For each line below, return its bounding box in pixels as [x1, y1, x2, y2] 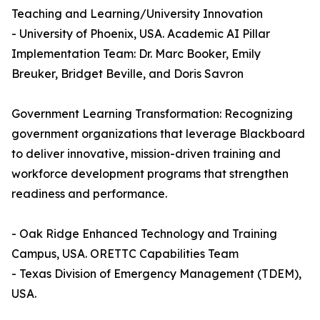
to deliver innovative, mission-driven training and [11, 146, 281, 161]
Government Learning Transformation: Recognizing [11, 106, 293, 121]
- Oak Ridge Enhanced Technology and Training [11, 226, 277, 241]
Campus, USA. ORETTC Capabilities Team [11, 246, 239, 261]
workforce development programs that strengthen [11, 166, 289, 181]
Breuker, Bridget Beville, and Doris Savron [11, 66, 244, 81]
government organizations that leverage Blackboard [11, 126, 305, 141]
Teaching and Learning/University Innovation [11, 6, 263, 21]
